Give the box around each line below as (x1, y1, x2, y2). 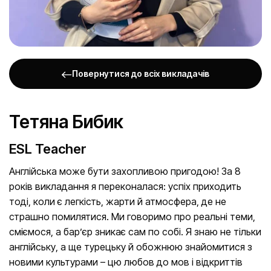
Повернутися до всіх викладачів (71, 68, 209, 79)
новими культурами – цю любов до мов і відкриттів (9, 256, 243, 269)
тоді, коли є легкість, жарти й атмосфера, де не (9, 195, 226, 208)
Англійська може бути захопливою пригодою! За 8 (9, 165, 241, 178)
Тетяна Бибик (9, 111, 123, 133)
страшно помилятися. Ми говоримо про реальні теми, (9, 211, 255, 223)
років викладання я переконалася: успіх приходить (9, 180, 241, 193)
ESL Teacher (9, 141, 87, 157)
